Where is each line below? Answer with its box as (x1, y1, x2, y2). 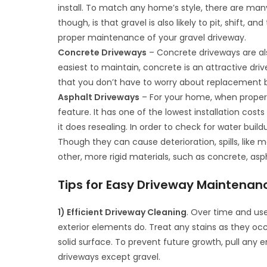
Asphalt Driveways (58, 91, 140, 103)
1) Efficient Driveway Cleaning (58, 206, 187, 218)
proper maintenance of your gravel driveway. (58, 32, 247, 44)
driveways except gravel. (58, 251, 161, 263)
